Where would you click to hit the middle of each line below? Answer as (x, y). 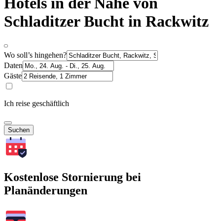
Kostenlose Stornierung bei (73, 177)
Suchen (19, 130)
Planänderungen (46, 190)
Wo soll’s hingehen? (35, 55)
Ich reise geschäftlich (37, 103)
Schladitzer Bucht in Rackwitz (106, 21)
